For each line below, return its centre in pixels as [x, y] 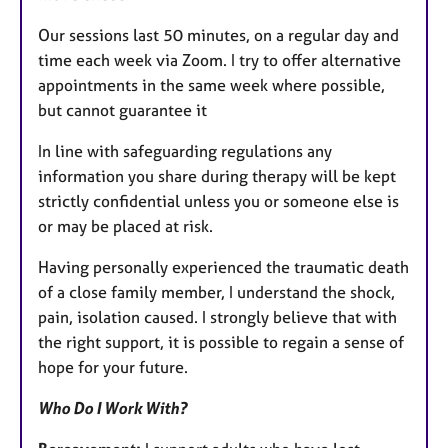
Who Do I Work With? [112, 407]
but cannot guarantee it [122, 109]
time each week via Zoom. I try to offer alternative [219, 59]
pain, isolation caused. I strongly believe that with [217, 316]
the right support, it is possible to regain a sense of [221, 341]
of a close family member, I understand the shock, [216, 291]
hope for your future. [113, 366]
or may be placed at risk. [125, 225]
